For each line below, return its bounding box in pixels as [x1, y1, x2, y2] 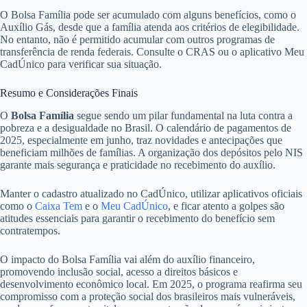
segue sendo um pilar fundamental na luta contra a [74, 109, 293, 121]
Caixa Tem [35, 199, 82, 212]
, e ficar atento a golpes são [168, 199, 284, 212]
